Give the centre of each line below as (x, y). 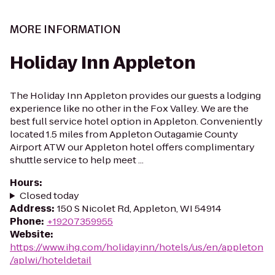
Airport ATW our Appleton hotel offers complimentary (132, 147)
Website (30, 234)
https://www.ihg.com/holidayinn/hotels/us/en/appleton (137, 247)
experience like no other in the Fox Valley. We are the (129, 108)
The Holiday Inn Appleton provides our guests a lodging (135, 95)
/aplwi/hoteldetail (51, 260)
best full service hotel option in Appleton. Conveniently (136, 121)
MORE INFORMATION (65, 29)
